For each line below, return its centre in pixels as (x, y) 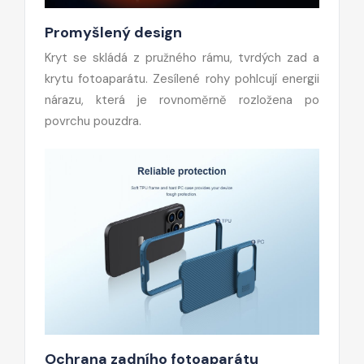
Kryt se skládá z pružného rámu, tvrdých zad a (182, 58)
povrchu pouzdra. (93, 121)
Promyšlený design (113, 33)
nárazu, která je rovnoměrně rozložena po (182, 100)
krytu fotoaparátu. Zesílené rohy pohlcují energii (182, 79)
